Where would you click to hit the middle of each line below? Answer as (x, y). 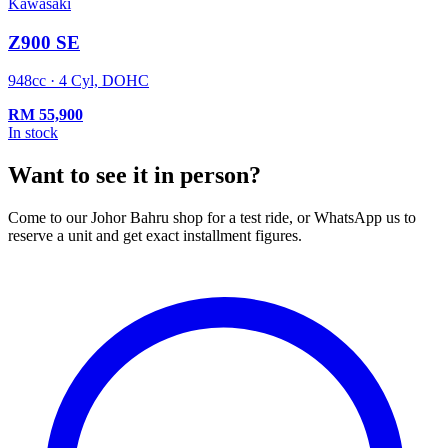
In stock (33, 133)
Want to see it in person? (134, 175)
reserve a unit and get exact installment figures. (155, 236)
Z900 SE (44, 42)
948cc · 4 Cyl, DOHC (78, 81)
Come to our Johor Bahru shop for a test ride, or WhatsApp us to (212, 218)
